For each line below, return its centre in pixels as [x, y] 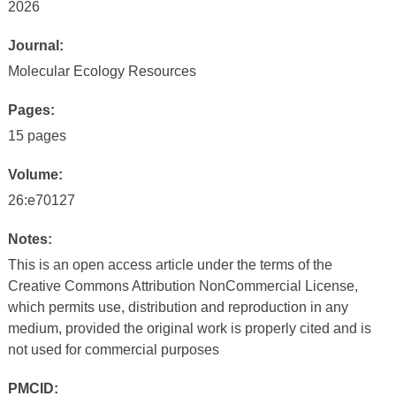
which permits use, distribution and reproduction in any [178, 307]
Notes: [30, 239]
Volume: [35, 175]
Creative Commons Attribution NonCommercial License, [183, 286]
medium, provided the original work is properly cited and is [189, 328]
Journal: [35, 46]
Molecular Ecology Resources [102, 71]
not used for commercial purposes [113, 350]
